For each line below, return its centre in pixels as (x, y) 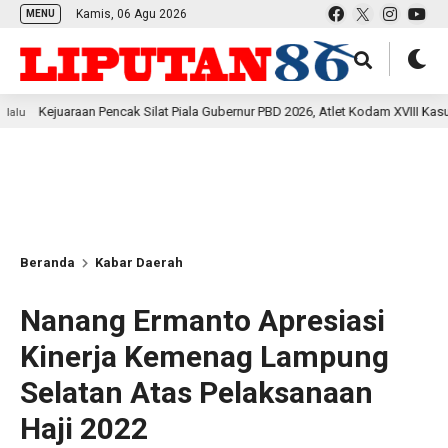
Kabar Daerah (139, 262)
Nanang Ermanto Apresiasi (202, 320)
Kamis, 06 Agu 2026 (131, 14)
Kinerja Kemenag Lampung (204, 356)
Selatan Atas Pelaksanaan (196, 392)
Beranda (47, 262)
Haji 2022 (84, 428)
